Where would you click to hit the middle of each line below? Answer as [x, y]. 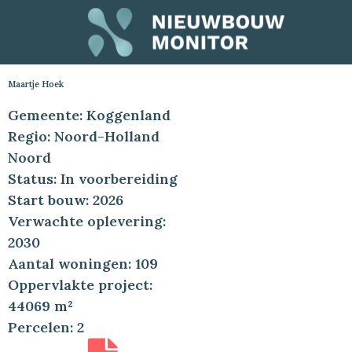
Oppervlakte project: [80, 285]
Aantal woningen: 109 [83, 264]
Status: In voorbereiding [93, 179]
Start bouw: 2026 [66, 200]
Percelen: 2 [46, 328]
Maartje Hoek [36, 84]
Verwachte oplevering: [87, 222]
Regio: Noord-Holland [84, 137]
